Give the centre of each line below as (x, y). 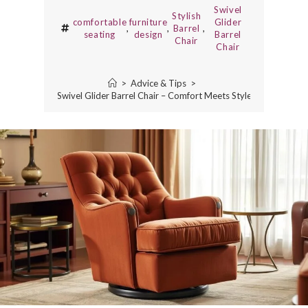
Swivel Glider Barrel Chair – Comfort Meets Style (154, 96)
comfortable (100, 22)
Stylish (186, 16)
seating (100, 35)
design (148, 35)
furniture (148, 22)
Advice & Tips (158, 84)
